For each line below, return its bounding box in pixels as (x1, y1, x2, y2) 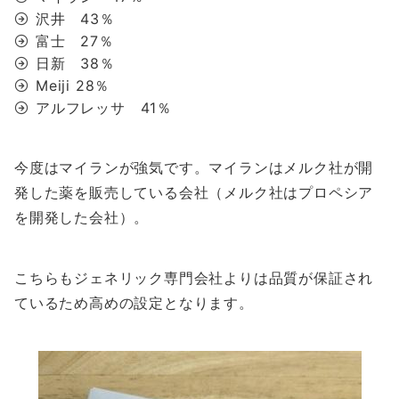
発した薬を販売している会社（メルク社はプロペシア (14, 183, 374, 202)
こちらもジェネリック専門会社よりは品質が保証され (14, 269, 374, 288)
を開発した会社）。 (14, 208, 150, 227)
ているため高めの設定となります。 (14, 294, 254, 313)
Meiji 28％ (36, 77, 110, 95)
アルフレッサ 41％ (36, 99, 173, 118)
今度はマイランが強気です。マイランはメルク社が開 (14, 159, 374, 177)
